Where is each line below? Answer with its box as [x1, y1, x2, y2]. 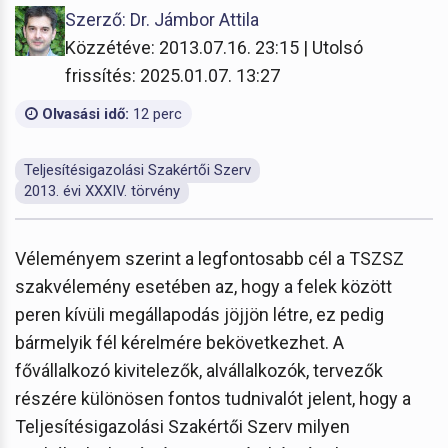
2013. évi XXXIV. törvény [24, 181, 180, 200]
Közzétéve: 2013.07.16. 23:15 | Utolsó [65, 36, 363, 58]
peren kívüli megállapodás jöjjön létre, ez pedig [15, 303, 384, 325]
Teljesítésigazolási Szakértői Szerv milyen [15, 415, 350, 437]
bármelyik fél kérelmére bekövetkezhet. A [15, 331, 344, 353]
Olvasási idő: [38, 104, 129, 123]
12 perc [129, 104, 182, 123]
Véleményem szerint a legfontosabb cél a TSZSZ [15, 247, 404, 269]
